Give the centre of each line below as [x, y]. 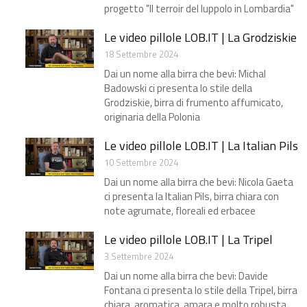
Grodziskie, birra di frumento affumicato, [194, 103]
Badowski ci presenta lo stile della [178, 88]
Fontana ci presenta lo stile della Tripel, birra [201, 291]
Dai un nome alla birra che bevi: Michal [185, 74]
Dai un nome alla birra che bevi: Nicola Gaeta [199, 182]
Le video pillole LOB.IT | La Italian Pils [201, 146]
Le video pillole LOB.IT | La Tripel [188, 240]
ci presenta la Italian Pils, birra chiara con [192, 197]
